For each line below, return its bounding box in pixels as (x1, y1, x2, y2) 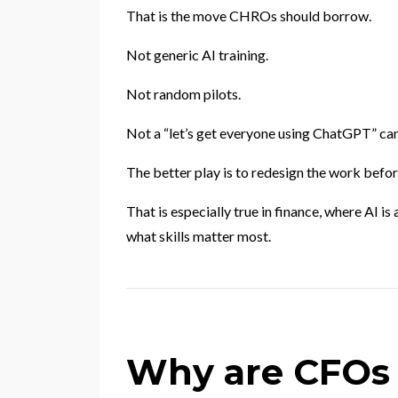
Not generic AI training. (126, 45, 268, 63)
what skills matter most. (126, 227, 271, 244)
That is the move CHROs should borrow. (126, 6, 371, 24)
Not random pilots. (126, 84, 241, 102)
